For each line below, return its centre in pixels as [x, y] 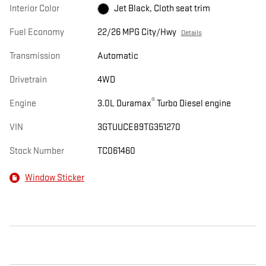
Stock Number [37, 151]
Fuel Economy [37, 33]
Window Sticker [55, 178]
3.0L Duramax [124, 104]
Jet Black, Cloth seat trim [162, 9]
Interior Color [34, 9]
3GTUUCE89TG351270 [139, 128]
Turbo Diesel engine [193, 104]
